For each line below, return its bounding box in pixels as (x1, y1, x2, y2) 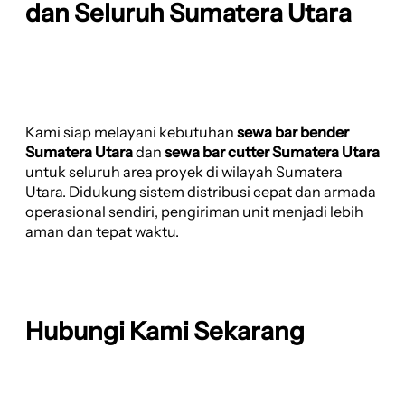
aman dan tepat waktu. (25, 222, 179, 241)
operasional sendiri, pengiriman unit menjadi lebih (25, 202, 363, 221)
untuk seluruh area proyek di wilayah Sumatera (25, 163, 343, 182)
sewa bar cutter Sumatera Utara (165, 143, 380, 162)
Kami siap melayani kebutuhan (25, 123, 237, 142)
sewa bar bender (237, 123, 349, 142)
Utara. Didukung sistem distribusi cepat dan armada (25, 183, 376, 202)
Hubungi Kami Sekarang (25, 316, 305, 347)
